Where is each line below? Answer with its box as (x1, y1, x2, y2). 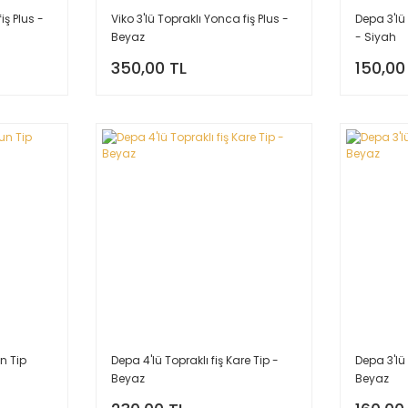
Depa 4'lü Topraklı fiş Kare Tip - (110, 352, 279, 369)
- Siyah (355, 28, 397, 45)
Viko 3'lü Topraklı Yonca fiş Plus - (110, 10, 289, 26)
